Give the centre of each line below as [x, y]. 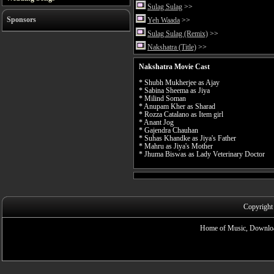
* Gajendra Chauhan [168, 130]
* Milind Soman [162, 98]
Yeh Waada [164, 20]
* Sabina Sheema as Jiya [174, 91]
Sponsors [21, 20]
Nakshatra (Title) [172, 47]
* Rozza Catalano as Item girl [181, 114]
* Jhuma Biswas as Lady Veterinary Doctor [202, 154]
